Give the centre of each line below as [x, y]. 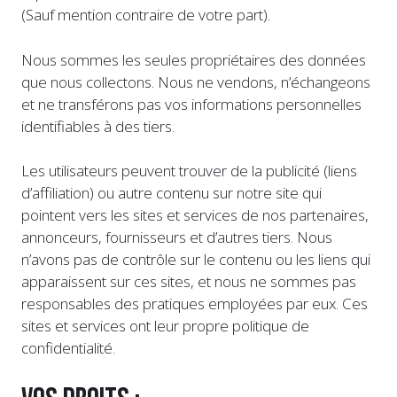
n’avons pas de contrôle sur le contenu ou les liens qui [196, 260]
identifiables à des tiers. [98, 126]
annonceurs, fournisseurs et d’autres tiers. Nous [177, 237]
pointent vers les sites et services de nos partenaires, [195, 215]
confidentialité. [68, 348]
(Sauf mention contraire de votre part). [146, 15]
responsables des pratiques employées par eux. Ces [195, 304]
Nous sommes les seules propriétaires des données [194, 59]
